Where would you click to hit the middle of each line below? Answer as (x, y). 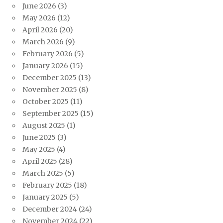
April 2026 (40, 30)
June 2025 (39, 138)
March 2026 (43, 42)
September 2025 (51, 114)
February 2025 (47, 185)
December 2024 (50, 209)
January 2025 (45, 197)
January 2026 (45, 66)
